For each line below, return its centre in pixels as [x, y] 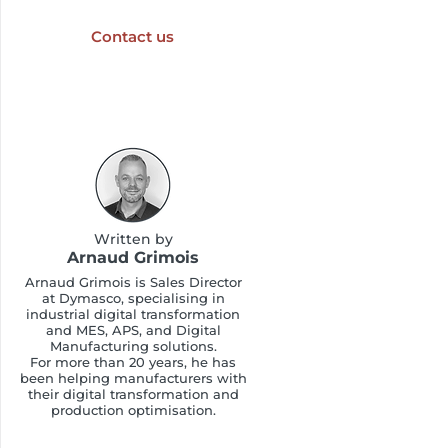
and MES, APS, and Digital [133, 330]
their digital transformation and [133, 394]
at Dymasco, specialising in [133, 298]
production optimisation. [133, 410]
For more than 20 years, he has [133, 362]
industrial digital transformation [133, 314]
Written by [133, 239]
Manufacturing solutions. [133, 346]
